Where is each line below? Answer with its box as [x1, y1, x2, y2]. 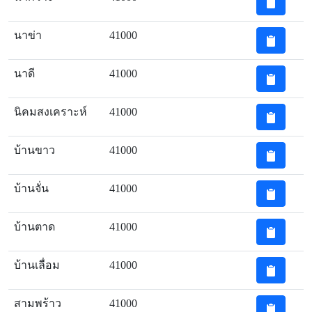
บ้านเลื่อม [14, 259, 60, 271]
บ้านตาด [14, 221, 55, 233]
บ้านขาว [14, 144, 55, 156]
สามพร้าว [14, 297, 61, 309]
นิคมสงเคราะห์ [14, 106, 87, 118]
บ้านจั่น [14, 182, 49, 194]
